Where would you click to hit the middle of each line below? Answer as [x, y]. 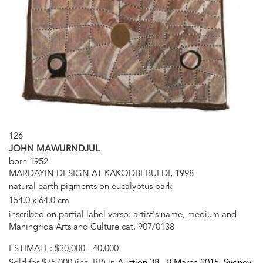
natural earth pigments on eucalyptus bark [90, 186]
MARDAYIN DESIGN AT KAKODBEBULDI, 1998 [101, 173]
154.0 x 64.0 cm [39, 200]
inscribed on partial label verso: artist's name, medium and [123, 214]
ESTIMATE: [32, 248]
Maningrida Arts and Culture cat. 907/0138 [92, 226]
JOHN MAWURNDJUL [54, 148]
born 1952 [28, 161]
